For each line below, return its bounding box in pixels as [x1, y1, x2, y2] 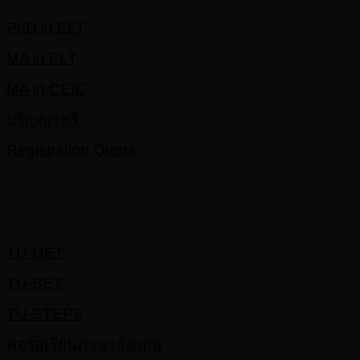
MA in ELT [6, 49, 77, 67]
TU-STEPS [6, 304, 84, 322]
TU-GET [6, 243, 64, 261]
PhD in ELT [6, 18, 85, 37]
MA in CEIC [6, 80, 86, 98]
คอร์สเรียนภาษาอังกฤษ [6, 334, 162, 353]
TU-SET [6, 273, 63, 292]
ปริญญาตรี [6, 110, 79, 129]
